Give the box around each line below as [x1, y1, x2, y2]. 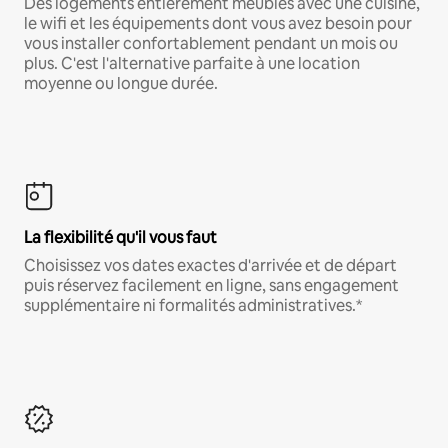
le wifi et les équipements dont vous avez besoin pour [24, 13, 412, 35]
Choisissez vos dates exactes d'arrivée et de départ [24, 255, 397, 277]
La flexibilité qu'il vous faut [24, 227, 217, 249]
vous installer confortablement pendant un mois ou [24, 33, 398, 55]
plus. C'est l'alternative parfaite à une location [24, 53, 360, 75]
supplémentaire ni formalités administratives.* [24, 295, 362, 317]
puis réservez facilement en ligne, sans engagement [24, 275, 399, 297]
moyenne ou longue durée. [24, 73, 218, 95]
